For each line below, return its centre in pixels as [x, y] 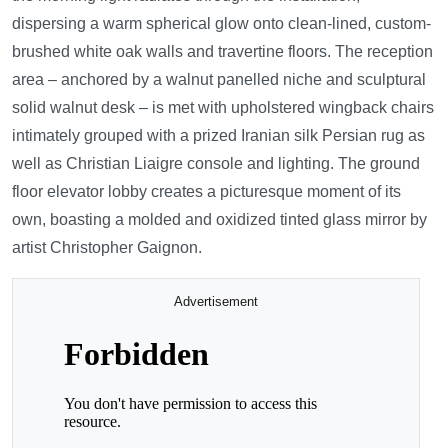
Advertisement [216, 301]
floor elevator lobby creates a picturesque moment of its [206, 191]
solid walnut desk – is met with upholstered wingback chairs [223, 107]
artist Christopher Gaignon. [107, 247]
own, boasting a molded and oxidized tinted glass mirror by [219, 219]
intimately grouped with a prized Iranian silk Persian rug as [218, 135]
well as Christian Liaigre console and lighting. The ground [216, 163]
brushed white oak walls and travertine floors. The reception [222, 51]
